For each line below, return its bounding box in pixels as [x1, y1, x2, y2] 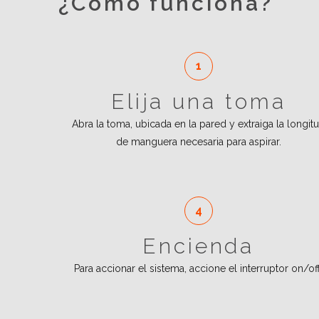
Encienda [142, 234, 255, 258]
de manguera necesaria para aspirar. [115, 136, 281, 147]
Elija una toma [110, 89, 286, 114]
